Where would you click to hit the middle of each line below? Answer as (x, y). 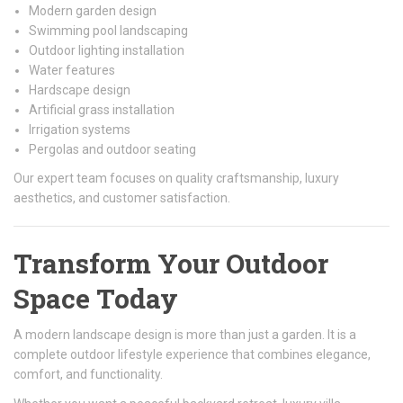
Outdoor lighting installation (107, 50)
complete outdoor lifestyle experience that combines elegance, (192, 354)
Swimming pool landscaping (108, 31)
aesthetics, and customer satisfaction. (122, 198)
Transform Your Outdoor (171, 263)
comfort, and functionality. (88, 374)
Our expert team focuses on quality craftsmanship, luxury (176, 178)
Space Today (96, 298)
